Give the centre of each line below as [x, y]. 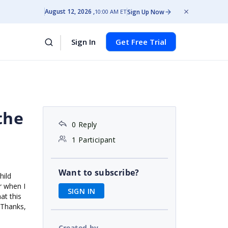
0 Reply [84, 124]
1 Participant [94, 140]
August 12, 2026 [68, 11]
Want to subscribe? [99, 173]
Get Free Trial [141, 42]
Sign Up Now [146, 12]
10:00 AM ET [111, 11]
